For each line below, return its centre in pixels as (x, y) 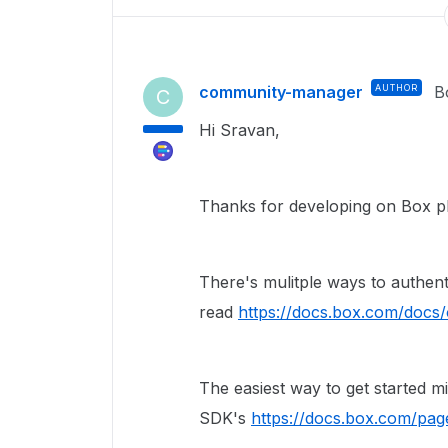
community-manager (281, 92)
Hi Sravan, (239, 130)
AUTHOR (396, 87)
